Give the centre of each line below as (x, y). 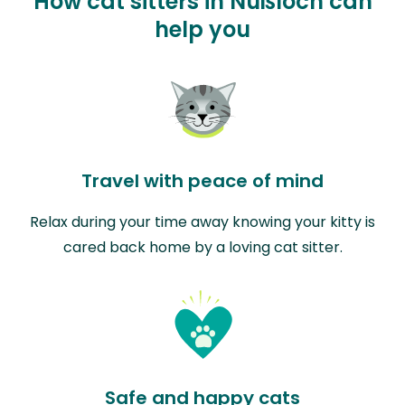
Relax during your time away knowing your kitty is (202, 221)
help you (202, 29)
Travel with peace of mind (202, 180)
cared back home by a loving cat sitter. (202, 247)
